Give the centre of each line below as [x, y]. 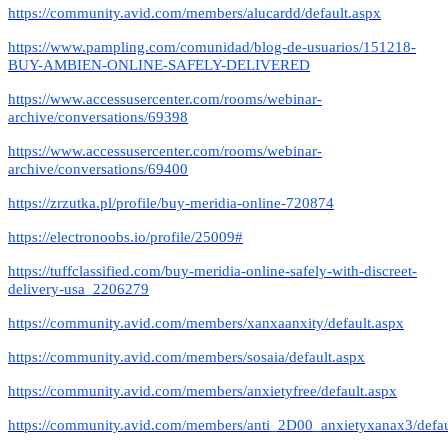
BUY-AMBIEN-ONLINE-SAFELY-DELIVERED [159, 64]
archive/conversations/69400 [98, 168]
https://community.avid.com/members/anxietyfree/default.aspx [202, 390]
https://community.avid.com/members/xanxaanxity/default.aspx [206, 322]
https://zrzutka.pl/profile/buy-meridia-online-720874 [171, 202]
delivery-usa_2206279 [78, 288]
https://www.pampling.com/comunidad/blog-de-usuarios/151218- [212, 46]
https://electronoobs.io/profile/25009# [125, 236]
